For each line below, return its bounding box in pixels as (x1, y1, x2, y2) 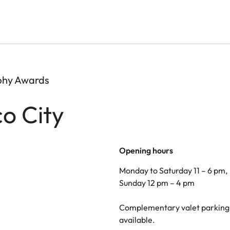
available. (119, 214, 155, 225)
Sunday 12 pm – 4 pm (119, 177, 195, 188)
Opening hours (119, 145, 173, 156)
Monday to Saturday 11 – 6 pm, (119, 165, 229, 176)
